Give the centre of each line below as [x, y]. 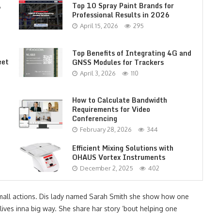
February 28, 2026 [106, 129]
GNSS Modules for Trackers [118, 62]
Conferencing [94, 118]
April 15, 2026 [99, 25]
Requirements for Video [111, 109]
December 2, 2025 [106, 168]
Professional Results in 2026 [121, 15]
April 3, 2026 [98, 73]
